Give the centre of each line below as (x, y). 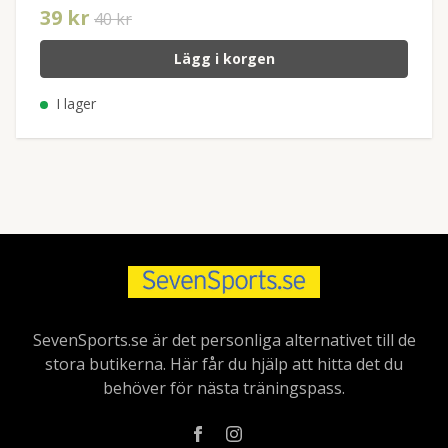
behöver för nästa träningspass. (224, 388)
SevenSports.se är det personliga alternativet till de (224, 340)
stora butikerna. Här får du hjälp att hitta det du (224, 364)
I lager (74, 104)
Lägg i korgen (224, 59)
